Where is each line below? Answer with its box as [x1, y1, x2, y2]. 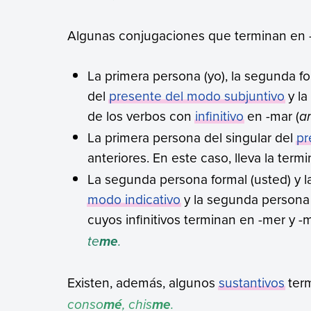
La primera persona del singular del [87, 128, 297, 147]
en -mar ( [244, 106, 300, 126]
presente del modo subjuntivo [109, 86, 285, 106]
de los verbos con [87, 106, 196, 126]
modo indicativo [87, 190, 181, 209]
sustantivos [218, 273, 285, 292]
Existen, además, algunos [67, 273, 219, 292]
